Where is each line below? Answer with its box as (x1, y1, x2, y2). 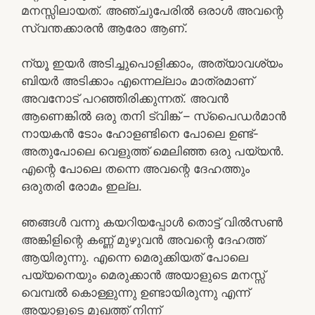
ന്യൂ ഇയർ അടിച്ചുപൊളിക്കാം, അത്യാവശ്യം (21, 56, 283, 70)
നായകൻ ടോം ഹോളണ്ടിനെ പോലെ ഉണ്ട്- (21, 127, 259, 141)
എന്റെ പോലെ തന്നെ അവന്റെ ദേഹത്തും (21, 162, 250, 176)
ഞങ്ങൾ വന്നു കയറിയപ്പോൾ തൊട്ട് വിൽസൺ (21, 214, 283, 229)
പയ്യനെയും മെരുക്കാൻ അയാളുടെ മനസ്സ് (21, 267, 265, 282)
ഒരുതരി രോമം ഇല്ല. (21, 179, 142, 193)
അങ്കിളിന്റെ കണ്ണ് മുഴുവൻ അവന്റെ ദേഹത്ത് (21, 232, 264, 247)
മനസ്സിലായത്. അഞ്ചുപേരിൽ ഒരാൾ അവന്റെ (21, 3, 283, 18)
